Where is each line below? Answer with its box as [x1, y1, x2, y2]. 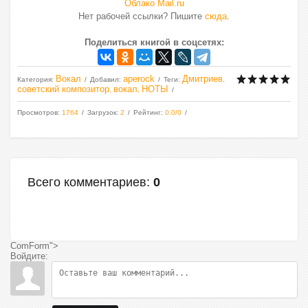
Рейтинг [133, 109, 161, 116]
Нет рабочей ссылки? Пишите [78, 11, 205, 21]
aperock [123, 74, 155, 84]
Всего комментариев [27, 175, 146, 189]
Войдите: [10, 251, 48, 261]
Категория [17, 76, 52, 83]
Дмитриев [182, 74, 223, 84]
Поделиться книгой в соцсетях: [84, 37, 224, 47]
